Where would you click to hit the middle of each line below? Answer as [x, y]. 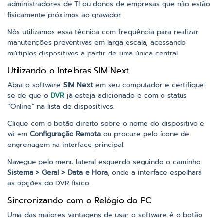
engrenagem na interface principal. [66, 145]
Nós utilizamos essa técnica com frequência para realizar [103, 32]
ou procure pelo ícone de [145, 134]
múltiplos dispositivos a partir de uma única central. [93, 54]
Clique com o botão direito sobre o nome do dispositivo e [106, 124]
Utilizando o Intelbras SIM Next [68, 71]
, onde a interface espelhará [155, 173]
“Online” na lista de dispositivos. [61, 107]
